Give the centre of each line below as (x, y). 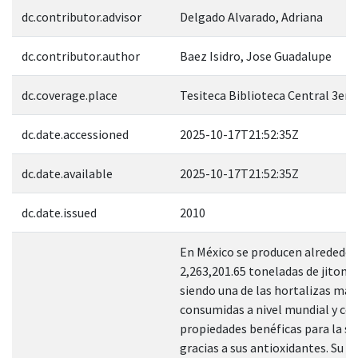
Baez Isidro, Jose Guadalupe (256, 56)
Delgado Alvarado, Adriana (251, 16)
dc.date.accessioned (75, 134)
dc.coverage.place (70, 95)
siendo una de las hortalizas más (268, 290)
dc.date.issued (59, 212)
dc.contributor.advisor (82, 16)
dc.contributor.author (81, 56)
